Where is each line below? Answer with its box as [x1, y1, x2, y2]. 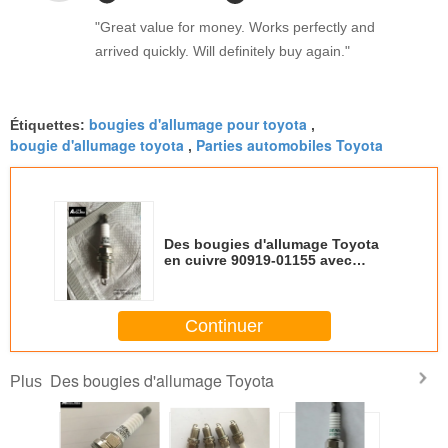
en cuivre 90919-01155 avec [164, 252, 352, 269]
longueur [164, 284, 226, 301]
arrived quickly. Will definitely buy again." [95, 43, 350, 60]
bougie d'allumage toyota [10, 135, 184, 156]
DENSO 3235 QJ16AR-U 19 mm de [164, 268, 392, 285]
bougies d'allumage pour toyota [89, 114, 307, 135]
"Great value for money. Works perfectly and [95, 19, 375, 36]
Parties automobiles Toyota [196, 135, 383, 156]
